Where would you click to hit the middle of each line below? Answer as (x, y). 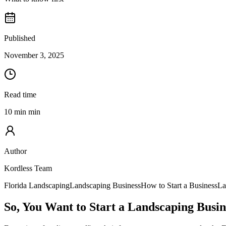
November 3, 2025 (34, 55)
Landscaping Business (105, 185)
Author (15, 151)
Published (20, 38)
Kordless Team (28, 168)
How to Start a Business (179, 185)
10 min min (22, 111)
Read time (20, 94)
